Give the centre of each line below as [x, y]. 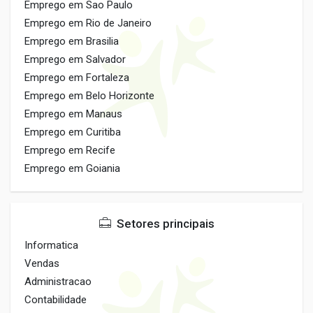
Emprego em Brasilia [72, 41]
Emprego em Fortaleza [77, 78]
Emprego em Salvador [75, 59]
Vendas [42, 263]
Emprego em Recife [70, 150]
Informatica [51, 245]
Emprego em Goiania [72, 168]
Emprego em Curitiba [73, 132]
